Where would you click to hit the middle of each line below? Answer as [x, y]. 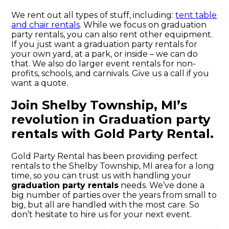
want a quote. [40, 83]
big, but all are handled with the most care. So [106, 204]
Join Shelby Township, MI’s [99, 105]
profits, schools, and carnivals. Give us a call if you [110, 74]
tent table [196, 15]
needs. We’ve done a [162, 185]
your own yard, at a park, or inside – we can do [105, 54]
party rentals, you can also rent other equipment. [112, 35]
